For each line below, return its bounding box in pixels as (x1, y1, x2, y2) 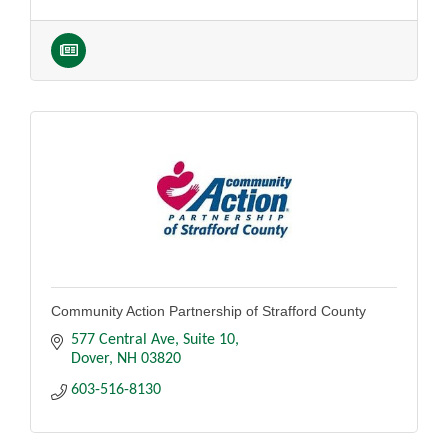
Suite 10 (183, 331, 235, 348)
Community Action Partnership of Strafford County (51, 302, 366, 319)
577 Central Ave (71, 331, 175, 348)
